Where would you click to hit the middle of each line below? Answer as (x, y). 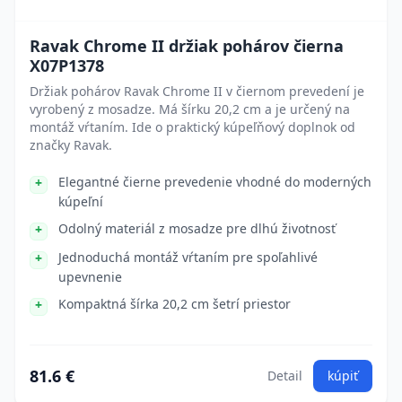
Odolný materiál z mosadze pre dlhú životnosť (197, 228)
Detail (285, 376)
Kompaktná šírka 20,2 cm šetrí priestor (175, 304)
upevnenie (90, 277)
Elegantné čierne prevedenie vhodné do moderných (215, 182)
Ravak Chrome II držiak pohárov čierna (187, 46)
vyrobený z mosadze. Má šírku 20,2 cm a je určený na (190, 109)
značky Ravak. (71, 145)
